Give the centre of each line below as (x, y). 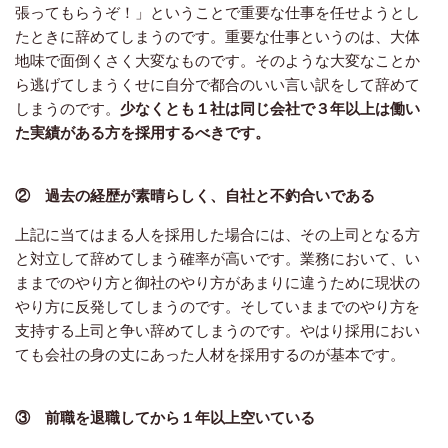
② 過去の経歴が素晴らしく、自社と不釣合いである (195, 195)
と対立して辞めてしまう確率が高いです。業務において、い (217, 258)
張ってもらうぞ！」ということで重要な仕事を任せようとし (217, 12)
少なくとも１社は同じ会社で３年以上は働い (270, 108)
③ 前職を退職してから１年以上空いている (165, 417)
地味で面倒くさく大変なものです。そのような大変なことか (217, 60)
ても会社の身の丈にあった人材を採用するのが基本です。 (210, 354)
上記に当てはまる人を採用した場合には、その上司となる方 (217, 234)
